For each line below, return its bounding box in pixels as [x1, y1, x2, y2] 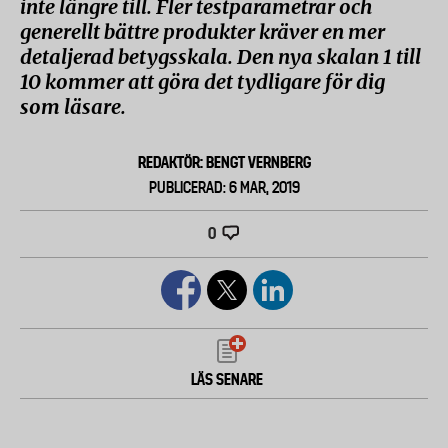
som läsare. [20, 94, 126, 119]
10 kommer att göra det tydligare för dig [20, 69, 385, 94]
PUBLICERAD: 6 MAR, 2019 [148, 178, 300, 197]
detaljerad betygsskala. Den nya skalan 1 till [20, 44, 421, 69]
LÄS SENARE [191, 370, 264, 389]
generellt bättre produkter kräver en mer [20, 19, 385, 44]
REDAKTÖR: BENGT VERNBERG [137, 153, 311, 172]
